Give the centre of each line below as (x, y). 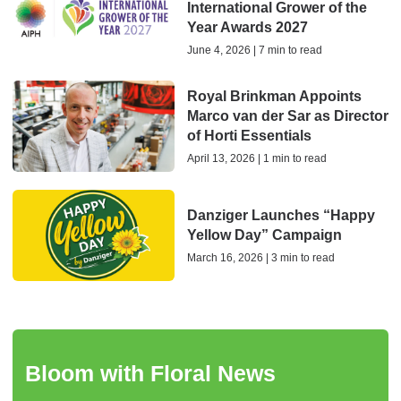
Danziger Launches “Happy (281, 215)
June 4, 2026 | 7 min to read (254, 50)
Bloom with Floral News (150, 373)
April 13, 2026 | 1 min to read (256, 159)
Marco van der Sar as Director (287, 116)
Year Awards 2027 (247, 27)
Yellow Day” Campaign (264, 235)
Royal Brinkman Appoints (274, 97)
